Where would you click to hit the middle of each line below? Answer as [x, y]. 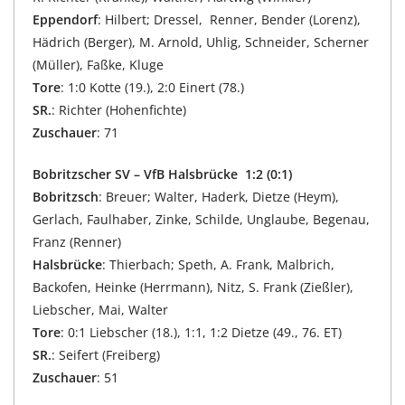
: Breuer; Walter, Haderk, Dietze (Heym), [219, 196]
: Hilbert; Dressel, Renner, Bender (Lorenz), [229, 19]
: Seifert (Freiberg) [106, 354]
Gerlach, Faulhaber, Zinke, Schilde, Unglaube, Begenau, [201, 219]
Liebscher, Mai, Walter [100, 309]
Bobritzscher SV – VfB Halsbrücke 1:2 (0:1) [162, 174]
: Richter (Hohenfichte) [119, 109]
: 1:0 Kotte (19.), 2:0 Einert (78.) [152, 87]
